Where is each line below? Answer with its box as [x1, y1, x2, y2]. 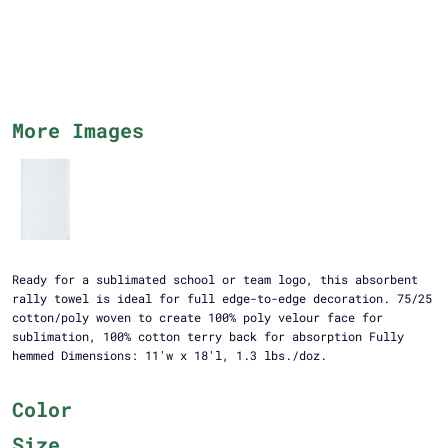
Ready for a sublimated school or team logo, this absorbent [11, 271, 418, 288]
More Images [11, 117, 144, 144]
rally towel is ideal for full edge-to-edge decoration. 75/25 [11, 290, 432, 307]
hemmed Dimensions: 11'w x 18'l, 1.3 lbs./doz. [11, 347, 327, 364]
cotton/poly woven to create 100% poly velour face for [11, 309, 383, 326]
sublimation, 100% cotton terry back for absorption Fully [11, 328, 404, 345]
